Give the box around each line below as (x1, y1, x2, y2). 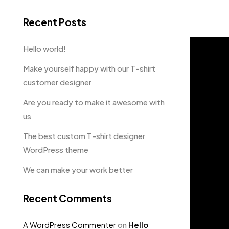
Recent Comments (23, 192, 112, 204)
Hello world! (23, 43, 66, 53)
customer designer (23, 77, 91, 87)
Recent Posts (23, 16, 86, 28)
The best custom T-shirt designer (23, 131, 145, 141)
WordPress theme (23, 145, 88, 154)
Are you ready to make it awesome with (23, 97, 165, 107)
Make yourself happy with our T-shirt (23, 63, 155, 73)
